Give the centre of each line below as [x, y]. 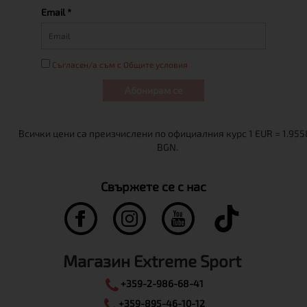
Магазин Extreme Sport [153, 260]
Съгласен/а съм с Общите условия [120, 64]
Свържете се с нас [153, 186]
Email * [56, 12]
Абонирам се [153, 90]
